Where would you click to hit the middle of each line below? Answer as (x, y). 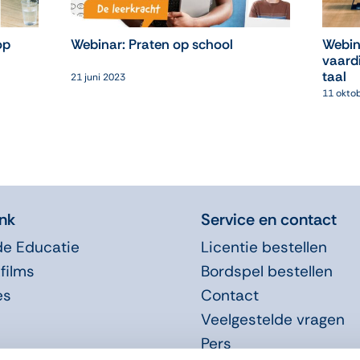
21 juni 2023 (98, 78)
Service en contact (268, 219)
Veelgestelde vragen (272, 319)
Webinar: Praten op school (151, 45)
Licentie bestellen (264, 247)
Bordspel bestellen (266, 271)
